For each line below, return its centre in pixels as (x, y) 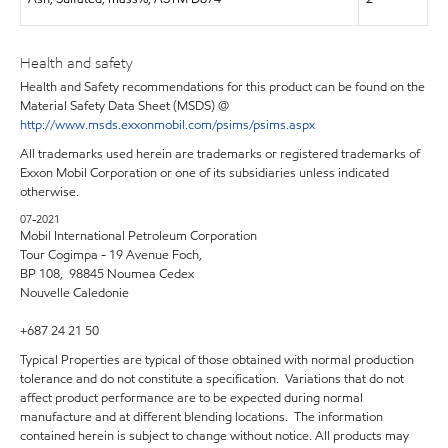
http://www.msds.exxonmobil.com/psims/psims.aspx (167, 125)
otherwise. (49, 192)
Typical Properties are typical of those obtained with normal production (217, 360)
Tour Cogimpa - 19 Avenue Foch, (114, 255)
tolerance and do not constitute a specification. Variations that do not (212, 379)
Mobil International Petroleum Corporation (138, 236)
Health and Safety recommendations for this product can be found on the (222, 87)
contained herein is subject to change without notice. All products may (214, 436)
